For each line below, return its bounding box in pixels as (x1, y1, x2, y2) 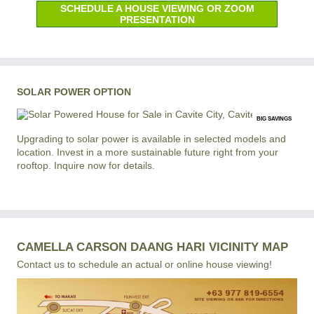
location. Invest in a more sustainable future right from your (17, 146, 278, 158)
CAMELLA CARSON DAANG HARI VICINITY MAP (17, 239, 288, 254)
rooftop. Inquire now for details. (17, 159, 155, 171)
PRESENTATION (119, 13, 195, 25)
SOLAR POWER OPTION (17, 86, 131, 97)
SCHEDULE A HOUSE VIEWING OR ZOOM (60, 2, 254, 14)
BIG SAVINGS (257, 114, 292, 122)
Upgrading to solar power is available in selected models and (17, 132, 286, 144)
